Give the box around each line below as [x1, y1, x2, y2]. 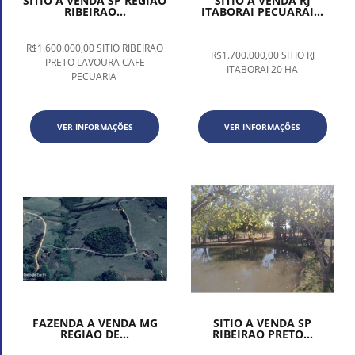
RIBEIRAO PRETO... [212, 326, 313, 342]
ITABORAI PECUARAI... [201, 3, 324, 19]
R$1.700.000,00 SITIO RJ [210, 48, 315, 62]
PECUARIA [71, 69, 119, 83]
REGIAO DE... [60, 326, 130, 342]
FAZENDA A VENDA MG [32, 315, 158, 331]
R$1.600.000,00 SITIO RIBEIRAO [26, 40, 164, 55]
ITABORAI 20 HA [227, 62, 299, 76]
